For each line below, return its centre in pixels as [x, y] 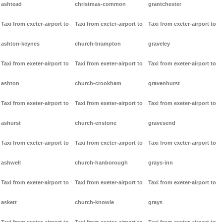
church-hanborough [101, 163]
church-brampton [98, 44]
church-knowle [94, 202]
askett [9, 202]
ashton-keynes [20, 44]
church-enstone [95, 123]
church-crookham [98, 83]
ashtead [11, 4]
